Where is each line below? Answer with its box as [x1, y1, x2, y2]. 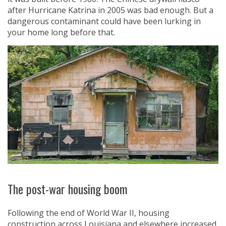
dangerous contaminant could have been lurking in [8, 16, 201, 27]
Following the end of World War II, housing [8, 207, 169, 219]
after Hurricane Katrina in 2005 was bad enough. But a [8, 5, 213, 16]
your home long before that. [8, 27, 115, 38]
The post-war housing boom [8, 180, 128, 198]
